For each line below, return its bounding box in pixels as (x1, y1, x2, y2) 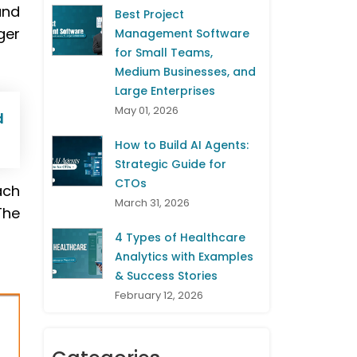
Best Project (115, 6, 184, 23)
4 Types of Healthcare (115, 229, 245, 246)
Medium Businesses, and (115, 64, 256, 80)
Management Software (115, 25, 249, 42)
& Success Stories (115, 268, 218, 284)
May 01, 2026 (115, 103, 178, 119)
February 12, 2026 (115, 288, 203, 304)
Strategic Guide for (115, 156, 226, 173)
